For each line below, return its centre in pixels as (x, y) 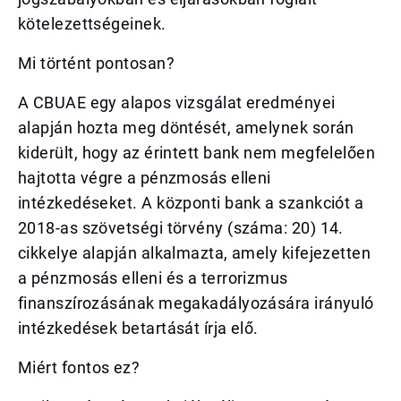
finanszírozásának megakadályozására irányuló (196, 303)
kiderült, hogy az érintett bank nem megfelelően (197, 153)
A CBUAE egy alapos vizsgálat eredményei (177, 102)
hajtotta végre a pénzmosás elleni (145, 178)
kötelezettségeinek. (92, 24)
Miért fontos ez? (79, 367)
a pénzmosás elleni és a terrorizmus (153, 278)
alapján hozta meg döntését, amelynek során (186, 128)
